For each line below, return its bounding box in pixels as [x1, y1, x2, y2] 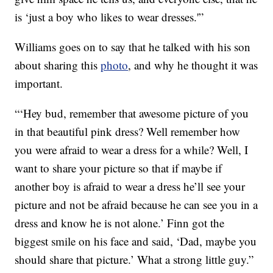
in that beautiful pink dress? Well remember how [15, 124, 241, 140]
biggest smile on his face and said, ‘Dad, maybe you [15, 233, 257, 249]
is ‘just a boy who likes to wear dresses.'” [15, 9, 204, 25]
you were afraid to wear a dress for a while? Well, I [15, 142, 249, 158]
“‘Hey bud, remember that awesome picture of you [15, 105, 249, 121]
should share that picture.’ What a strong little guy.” [15, 252, 254, 268]
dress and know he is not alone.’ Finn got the [15, 215, 225, 231]
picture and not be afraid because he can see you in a [15, 197, 258, 213]
